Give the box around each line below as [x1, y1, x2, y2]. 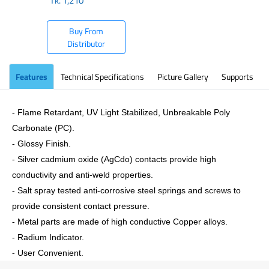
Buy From [69, 25, 104, 37]
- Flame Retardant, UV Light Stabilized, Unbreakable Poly [12, 107, 230, 117]
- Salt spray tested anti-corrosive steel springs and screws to [12, 186, 241, 195]
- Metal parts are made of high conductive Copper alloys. [12, 217, 228, 226]
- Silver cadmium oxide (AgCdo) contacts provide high [12, 154, 216, 164]
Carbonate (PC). [12, 123, 74, 133]
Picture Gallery [157, 70, 208, 83]
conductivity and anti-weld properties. [12, 170, 153, 180]
